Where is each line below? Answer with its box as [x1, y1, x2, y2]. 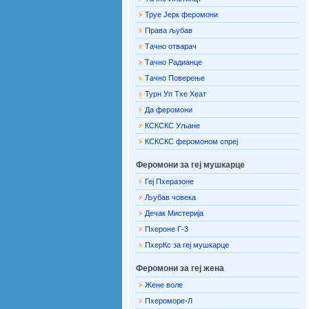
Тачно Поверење [145, 74, 205, 82]
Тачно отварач [145, 42, 197, 50]
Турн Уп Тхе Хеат [145, 90, 206, 98]
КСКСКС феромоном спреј [145, 137, 238, 146]
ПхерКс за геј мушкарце [145, 241, 229, 249]
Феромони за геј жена [136, 263, 224, 273]
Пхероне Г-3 [145, 225, 188, 233]
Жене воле [145, 281, 183, 289]
